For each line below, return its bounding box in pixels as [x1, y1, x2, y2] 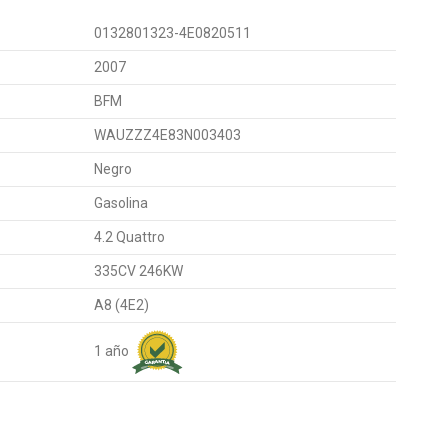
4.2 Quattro [93, 229, 165, 246]
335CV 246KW [93, 263, 183, 280]
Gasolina [93, 195, 148, 212]
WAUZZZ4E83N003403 [93, 127, 241, 144]
